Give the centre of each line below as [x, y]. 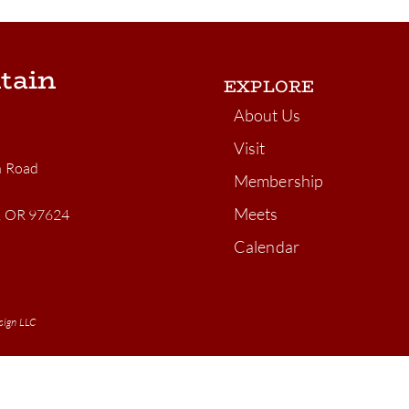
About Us [267, 115]
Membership [279, 181]
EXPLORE [269, 87]
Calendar [267, 246]
